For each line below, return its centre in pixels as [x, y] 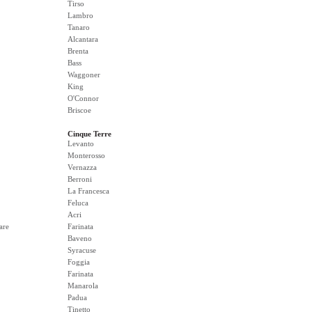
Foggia [79, 262]
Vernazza [82, 167]
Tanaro [79, 27]
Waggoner [84, 75]
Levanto [81, 143]
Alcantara [83, 39]
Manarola [83, 286]
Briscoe [79, 110]
